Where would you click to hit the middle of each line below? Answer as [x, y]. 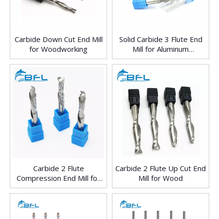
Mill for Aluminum [161, 49]
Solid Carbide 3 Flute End [161, 39]
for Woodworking [58, 49]
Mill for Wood [161, 178]
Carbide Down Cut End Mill [58, 39]
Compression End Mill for [58, 178]
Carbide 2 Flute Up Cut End [161, 168]
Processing [161, 59]
